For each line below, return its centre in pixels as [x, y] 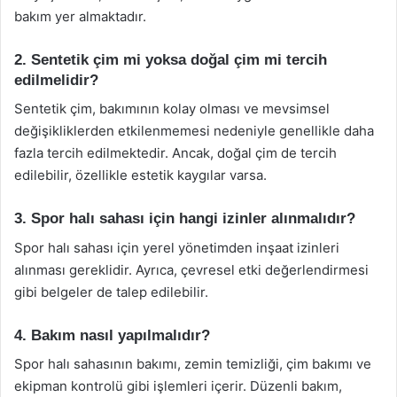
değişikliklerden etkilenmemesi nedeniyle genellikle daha [194, 131]
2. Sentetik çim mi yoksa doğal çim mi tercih [171, 59]
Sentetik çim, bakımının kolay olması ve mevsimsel [172, 109]
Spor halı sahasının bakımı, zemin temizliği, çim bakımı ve [193, 364]
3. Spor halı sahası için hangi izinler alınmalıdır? [185, 218]
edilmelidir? [56, 80]
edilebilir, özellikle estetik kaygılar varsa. [140, 175]
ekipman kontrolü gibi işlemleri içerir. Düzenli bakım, [178, 386]
